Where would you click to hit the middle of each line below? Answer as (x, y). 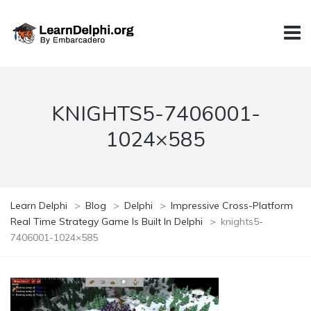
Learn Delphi (39, 205)
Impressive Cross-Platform (232, 205)
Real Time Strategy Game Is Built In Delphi (107, 221)
